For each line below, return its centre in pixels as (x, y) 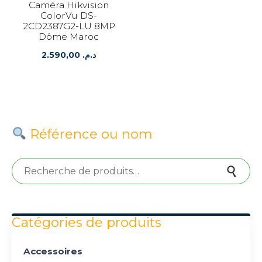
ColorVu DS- (69, 15)
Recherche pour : (39, 162)
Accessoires (53, 251)
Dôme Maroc (69, 36)
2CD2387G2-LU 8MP (69, 26)
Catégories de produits (87, 222)
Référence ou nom (90, 134)
